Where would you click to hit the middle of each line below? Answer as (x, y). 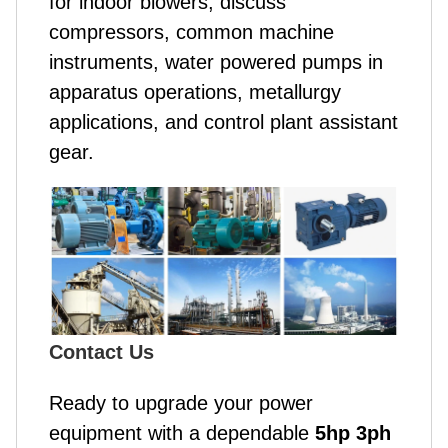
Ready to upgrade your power (181, 402)
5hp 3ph (353, 432)
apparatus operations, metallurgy (195, 92)
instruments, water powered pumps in (216, 62)
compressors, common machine (191, 32)
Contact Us (101, 351)
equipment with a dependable (182, 432)
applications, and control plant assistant (223, 122)
